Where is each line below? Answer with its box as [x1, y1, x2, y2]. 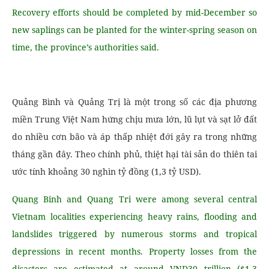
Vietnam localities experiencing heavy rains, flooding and [12, 211, 257, 222]
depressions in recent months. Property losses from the [12, 246, 257, 257]
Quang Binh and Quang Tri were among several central [12, 193, 257, 205]
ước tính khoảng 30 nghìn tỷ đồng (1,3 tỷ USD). [12, 166, 201, 177]
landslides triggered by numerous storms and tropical [12, 228, 257, 240]
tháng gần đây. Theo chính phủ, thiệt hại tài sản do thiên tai [12, 148, 257, 160]
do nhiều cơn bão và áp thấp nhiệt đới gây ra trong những [12, 131, 257, 142]
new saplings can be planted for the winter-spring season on [12, 24, 257, 35]
